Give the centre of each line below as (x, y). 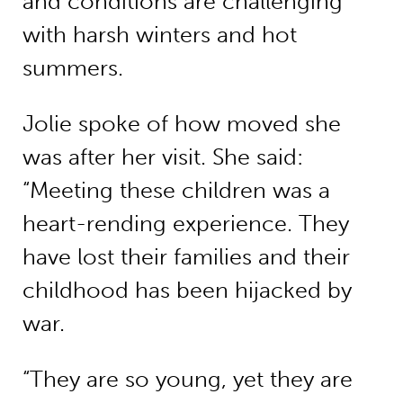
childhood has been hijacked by (187, 290)
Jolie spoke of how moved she (181, 123)
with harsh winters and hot (159, 35)
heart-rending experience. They (185, 223)
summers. (72, 68)
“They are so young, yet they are (187, 379)
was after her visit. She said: (162, 157)
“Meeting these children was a (176, 190)
